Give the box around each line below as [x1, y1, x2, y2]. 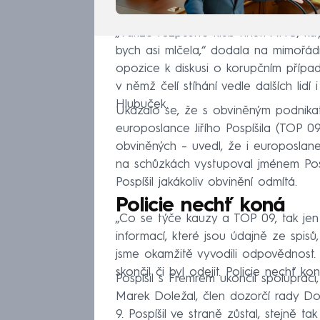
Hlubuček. [116, 99, 169, 111]
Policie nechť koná [116, 196, 286, 217]
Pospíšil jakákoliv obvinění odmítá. [116, 176, 297, 189]
